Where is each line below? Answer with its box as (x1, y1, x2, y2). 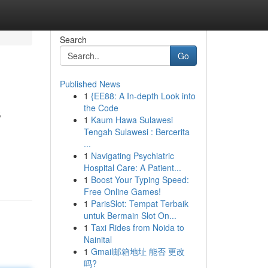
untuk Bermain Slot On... (83, 209, 176, 221)
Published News (59, 78, 120, 90)
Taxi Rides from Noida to (90, 221, 184, 233)
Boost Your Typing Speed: (90, 173, 189, 185)
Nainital (83, 233, 112, 245)
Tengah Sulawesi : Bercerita (83, 126, 190, 138)
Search (59, 33, 87, 45)
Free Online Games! (83, 185, 161, 197)
